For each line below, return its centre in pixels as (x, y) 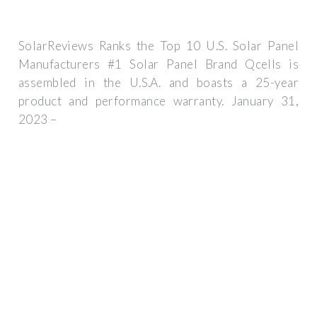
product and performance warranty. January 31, (158, 101)
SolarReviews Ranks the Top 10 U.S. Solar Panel (158, 46)
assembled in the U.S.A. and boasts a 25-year (158, 83)
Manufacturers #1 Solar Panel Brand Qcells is (158, 64)
